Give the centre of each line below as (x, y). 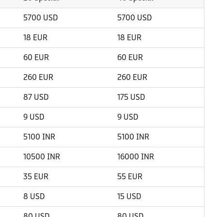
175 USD (131, 97)
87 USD (36, 97)
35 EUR (36, 177)
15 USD (129, 196)
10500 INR (42, 157)
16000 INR (136, 157)
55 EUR (130, 177)
